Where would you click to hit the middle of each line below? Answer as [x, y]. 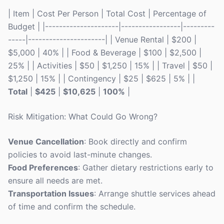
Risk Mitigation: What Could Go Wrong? [83, 116]
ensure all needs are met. [55, 180]
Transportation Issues [51, 193]
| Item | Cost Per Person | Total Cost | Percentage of [107, 13]
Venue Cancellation [46, 141]
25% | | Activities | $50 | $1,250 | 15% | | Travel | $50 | [110, 65]
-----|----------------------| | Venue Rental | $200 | [102, 39]
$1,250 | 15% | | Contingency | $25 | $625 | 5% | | [101, 78]
